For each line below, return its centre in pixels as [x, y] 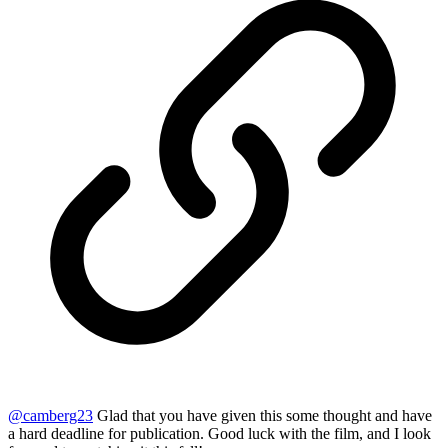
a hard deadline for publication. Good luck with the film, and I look [219, 434]
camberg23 [58, 416]
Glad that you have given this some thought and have [262, 416]
